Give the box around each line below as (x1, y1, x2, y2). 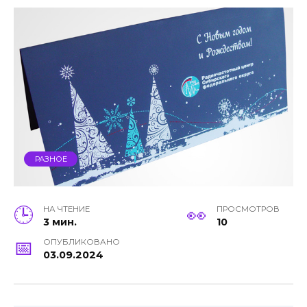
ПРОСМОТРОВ (217, 204, 280, 214)
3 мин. (43, 215, 77, 228)
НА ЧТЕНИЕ (43, 204, 90, 214)
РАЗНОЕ (34, 154, 67, 164)
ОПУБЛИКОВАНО (43, 236, 121, 247)
